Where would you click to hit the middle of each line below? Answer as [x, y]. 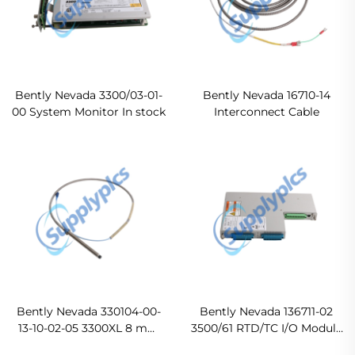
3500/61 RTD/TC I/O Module [266, 328]
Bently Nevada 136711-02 [266, 311]
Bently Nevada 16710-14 [266, 95]
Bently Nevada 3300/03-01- [89, 95]
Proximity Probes [89, 344]
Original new [266, 344]
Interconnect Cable [266, 111]
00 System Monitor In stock [89, 111]
